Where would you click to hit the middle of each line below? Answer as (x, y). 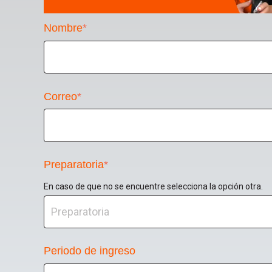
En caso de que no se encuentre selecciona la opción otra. (153, 186)
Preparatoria (74, 164)
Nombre (63, 28)
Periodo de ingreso (90, 251)
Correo (60, 96)
